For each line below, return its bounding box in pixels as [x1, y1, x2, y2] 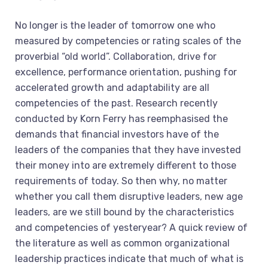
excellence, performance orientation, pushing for [15, 66, 237, 78]
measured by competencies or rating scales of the [15, 35, 241, 47]
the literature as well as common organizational [15, 237, 230, 249]
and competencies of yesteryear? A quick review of [15, 222, 248, 233]
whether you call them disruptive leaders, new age [15, 191, 243, 202]
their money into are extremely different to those [15, 160, 236, 171]
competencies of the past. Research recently [15, 98, 218, 109]
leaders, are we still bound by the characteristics [15, 206, 234, 218]
